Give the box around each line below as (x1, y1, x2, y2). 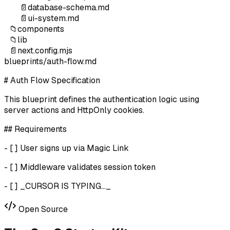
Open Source (16, 204, 68, 215)
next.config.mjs (17, 45, 72, 56)
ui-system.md (28, 13, 79, 24)
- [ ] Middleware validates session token (4, 162, 156, 173)
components (17, 24, 64, 35)
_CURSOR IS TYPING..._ (20, 181, 111, 192)
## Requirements (4, 124, 67, 135)
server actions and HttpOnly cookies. (4, 105, 144, 116)
